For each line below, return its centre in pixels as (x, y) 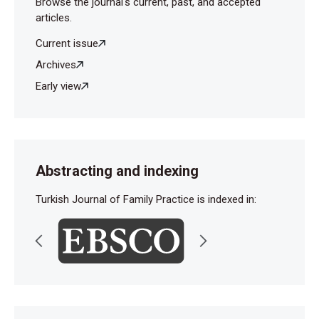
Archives (56, 65)
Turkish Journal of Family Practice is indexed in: (146, 200)
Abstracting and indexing (117, 171)
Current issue (67, 44)
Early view (58, 87)
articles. (54, 18)
